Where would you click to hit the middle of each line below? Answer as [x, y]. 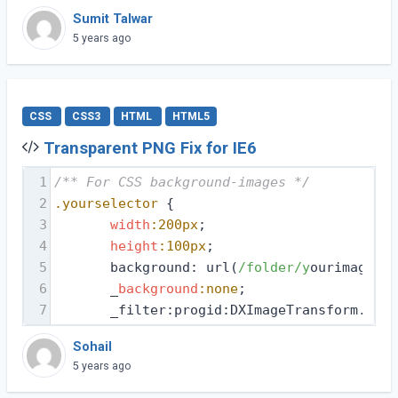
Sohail [93, 346]
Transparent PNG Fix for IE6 [150, 148]
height [134, 247]
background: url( [146, 268]
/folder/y [274, 268]
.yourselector [106, 204]
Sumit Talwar [113, 19]
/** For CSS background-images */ [182, 183]
